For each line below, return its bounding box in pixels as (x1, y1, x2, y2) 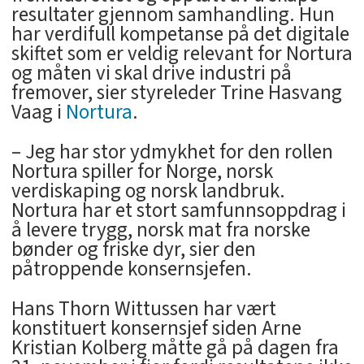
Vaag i (11, 97, 66, 127)
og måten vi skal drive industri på (11, 58, 292, 88)
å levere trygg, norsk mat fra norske (11, 214, 310, 245)
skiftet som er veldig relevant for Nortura (11, 38, 353, 68)
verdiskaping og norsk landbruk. (11, 175, 285, 206)
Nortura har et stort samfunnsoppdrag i (11, 195, 346, 225)
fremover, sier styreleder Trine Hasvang (11, 77, 342, 107)
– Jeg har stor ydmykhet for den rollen (11, 136, 333, 167)
